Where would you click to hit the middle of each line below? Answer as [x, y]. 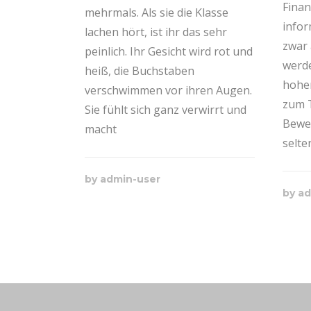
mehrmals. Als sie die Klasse [157, 12]
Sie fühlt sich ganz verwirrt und [166, 110]
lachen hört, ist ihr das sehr [156, 32]
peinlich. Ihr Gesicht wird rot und [169, 51]
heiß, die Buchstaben [140, 71]
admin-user [130, 179]
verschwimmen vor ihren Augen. [168, 90]
